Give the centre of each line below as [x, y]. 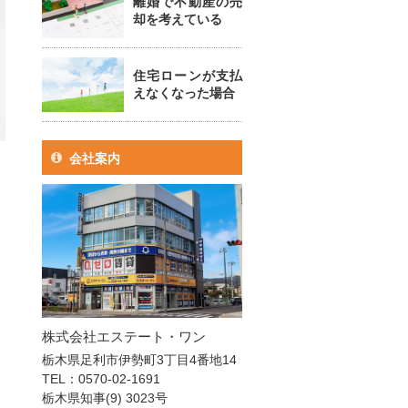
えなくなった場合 [184, 93]
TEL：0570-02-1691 [101, 378]
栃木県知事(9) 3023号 [105, 398]
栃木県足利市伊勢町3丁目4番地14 [139, 359]
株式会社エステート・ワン [124, 336]
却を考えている [178, 19]
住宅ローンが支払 [188, 76]
